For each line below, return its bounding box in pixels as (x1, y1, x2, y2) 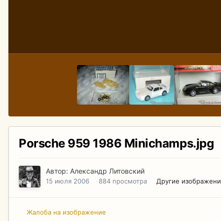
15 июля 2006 (46, 177, 89, 185)
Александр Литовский (70, 167, 145, 176)
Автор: (46, 167, 70, 176)
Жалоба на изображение (27, 208, 106, 216)
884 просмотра (99, 177, 147, 185)
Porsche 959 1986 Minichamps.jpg (19, 136, 214, 151)
